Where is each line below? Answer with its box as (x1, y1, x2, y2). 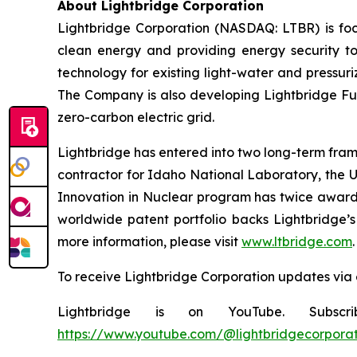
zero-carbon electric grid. (57, 108, 214, 125)
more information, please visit (57, 233, 241, 249)
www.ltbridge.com (241, 233, 352, 249)
